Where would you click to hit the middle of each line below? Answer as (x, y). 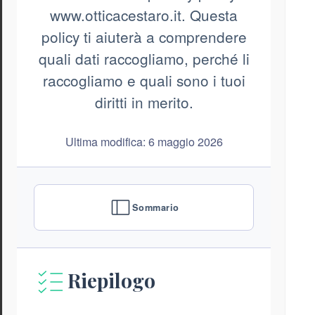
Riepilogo (111, 280)
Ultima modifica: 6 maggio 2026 (144, 142)
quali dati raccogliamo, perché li (144, 59)
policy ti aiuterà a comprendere (144, 37)
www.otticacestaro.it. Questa (144, 15)
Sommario (155, 207)
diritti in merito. (144, 102)
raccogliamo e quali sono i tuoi (144, 81)
